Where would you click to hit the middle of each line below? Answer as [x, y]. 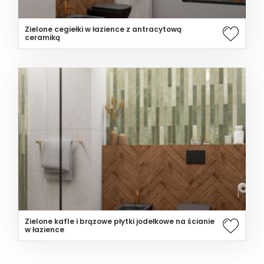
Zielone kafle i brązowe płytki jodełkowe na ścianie [120, 222]
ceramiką [42, 37]
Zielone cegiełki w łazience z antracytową [103, 29]
